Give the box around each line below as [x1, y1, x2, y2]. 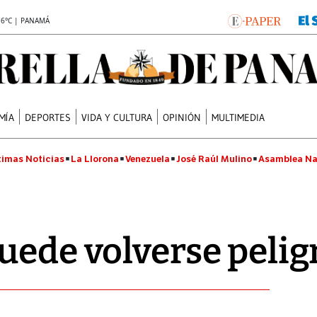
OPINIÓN [163, 110, 202, 124]
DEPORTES [25, 110, 71, 124]
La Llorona [71, 153, 119, 165]
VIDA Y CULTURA [81, 110, 153, 124]
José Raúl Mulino [176, 153, 252, 165]
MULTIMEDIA [212, 110, 265, 124]
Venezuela [125, 153, 170, 165]
